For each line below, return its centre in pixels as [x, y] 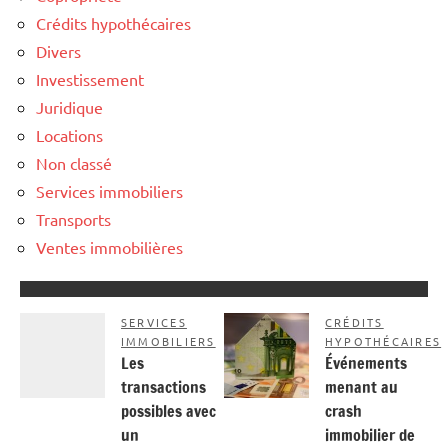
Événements [366, 363]
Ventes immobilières [109, 247]
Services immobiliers [109, 191]
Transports [73, 219]
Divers [58, 51]
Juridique [69, 107]
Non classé [74, 163]
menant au [361, 387]
